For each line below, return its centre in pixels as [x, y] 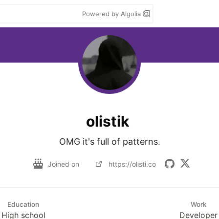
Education [23, 204]
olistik [108, 121]
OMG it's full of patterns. [109, 142]
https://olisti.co [132, 164]
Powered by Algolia [112, 14]
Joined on [64, 164]
